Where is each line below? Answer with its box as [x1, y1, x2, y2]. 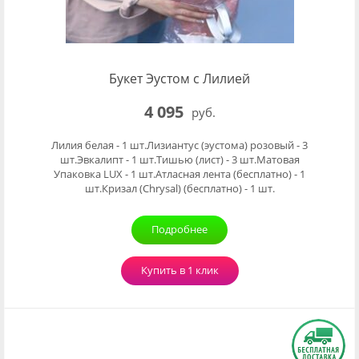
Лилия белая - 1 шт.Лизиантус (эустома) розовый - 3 [51, 138, 308, 152]
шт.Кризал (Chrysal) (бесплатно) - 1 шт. [84, 181, 275, 196]
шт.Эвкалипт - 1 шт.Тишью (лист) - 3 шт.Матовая [59, 152, 300, 167]
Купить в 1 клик [140, 263, 219, 277]
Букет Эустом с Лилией [109, 70, 250, 87]
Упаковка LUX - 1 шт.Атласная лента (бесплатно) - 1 [54, 167, 305, 181]
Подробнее [151, 222, 208, 236]
